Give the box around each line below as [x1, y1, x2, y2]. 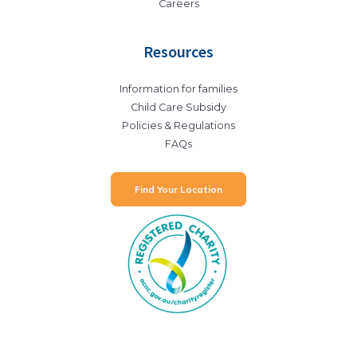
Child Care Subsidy [131, 100, 226, 113]
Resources [143, 41, 214, 61]
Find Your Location [135, 182, 222, 195]
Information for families [120, 82, 237, 95]
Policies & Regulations [122, 119, 235, 131]
